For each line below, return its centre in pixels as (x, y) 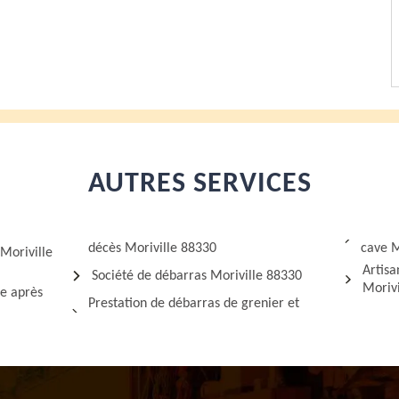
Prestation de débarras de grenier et (194, 304)
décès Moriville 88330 (152, 248)
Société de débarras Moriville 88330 (197, 276)
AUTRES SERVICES (199, 184)
